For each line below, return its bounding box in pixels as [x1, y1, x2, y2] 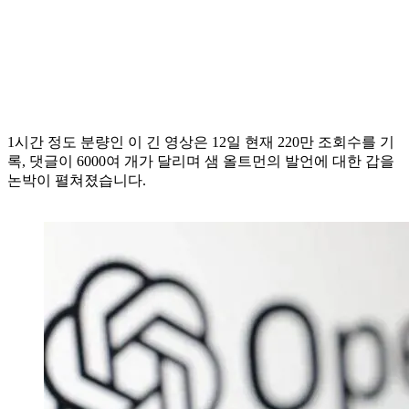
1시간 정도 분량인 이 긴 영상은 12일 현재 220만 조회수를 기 [7, 133, 394, 150]
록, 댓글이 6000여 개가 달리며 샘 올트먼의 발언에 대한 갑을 [7, 152, 394, 169]
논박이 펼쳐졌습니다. [7, 172, 146, 188]
